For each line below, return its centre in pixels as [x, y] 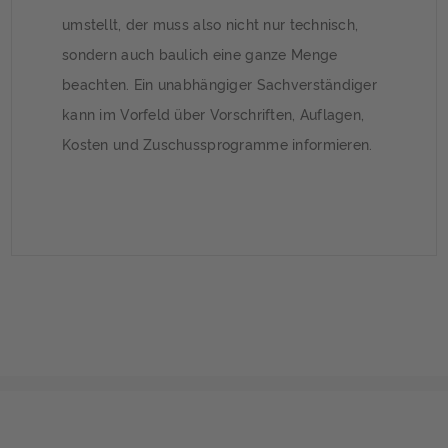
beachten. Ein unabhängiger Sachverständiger [220, 83]
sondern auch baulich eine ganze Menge [200, 53]
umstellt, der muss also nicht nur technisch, [210, 23]
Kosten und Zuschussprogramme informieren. [217, 143]
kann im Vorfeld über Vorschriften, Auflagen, [213, 113]
